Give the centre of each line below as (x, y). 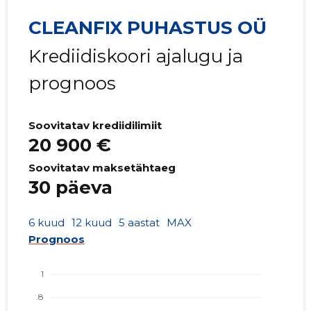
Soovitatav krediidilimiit (95, 126)
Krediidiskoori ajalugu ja (136, 57)
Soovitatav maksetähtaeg (102, 168)
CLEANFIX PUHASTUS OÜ (148, 28)
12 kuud (92, 223)
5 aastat (140, 223)
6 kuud (47, 223)
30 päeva (71, 188)
